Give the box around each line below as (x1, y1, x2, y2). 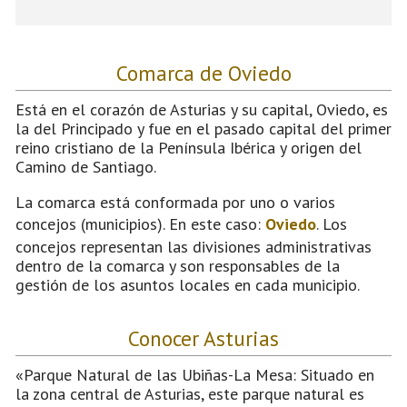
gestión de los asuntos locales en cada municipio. (15, 273, 360, 295)
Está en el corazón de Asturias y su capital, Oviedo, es (15, 98, 388, 120)
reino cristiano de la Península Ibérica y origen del (15, 136, 362, 158)
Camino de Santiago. (15, 155, 156, 177)
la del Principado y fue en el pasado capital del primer (15, 117, 392, 139)
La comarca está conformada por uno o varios (15, 191, 335, 213)
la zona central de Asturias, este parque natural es (15, 382, 364, 404)
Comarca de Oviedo (115, 58, 292, 86)
